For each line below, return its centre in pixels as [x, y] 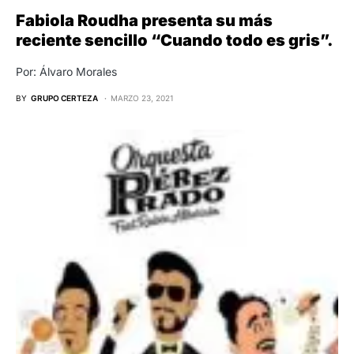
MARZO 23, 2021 [142, 98]
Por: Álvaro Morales [66, 71]
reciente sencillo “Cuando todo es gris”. [174, 40]
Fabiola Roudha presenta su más [144, 20]
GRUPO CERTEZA [64, 98]
